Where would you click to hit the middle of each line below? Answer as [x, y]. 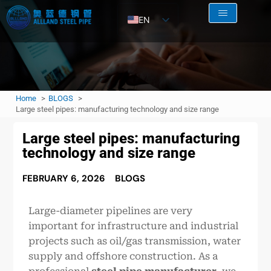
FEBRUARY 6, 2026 [64, 179]
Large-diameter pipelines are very [111, 211]
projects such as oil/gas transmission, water [135, 241]
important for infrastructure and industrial [134, 226]
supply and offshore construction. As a [123, 256]
